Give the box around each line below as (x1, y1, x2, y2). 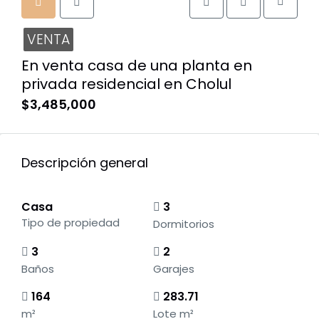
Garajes (152, 261, 194, 276)
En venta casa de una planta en (21, 56, 252, 75)
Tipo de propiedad (21, 215, 120, 230)
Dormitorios (152, 216, 214, 231)
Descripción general (21, 154, 148, 172)
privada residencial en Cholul (21, 74, 231, 94)
